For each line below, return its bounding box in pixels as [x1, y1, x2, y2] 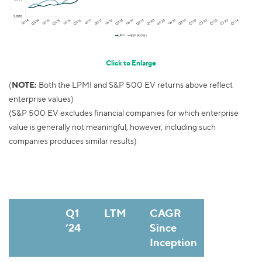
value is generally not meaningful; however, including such [9, 122, 216, 132]
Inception [150, 236, 197, 249]
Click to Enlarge [106, 58, 156, 68]
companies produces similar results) [9, 136, 137, 146]
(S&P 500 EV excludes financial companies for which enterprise [9, 108, 239, 118]
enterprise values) [9, 94, 74, 104]
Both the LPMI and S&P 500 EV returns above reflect [37, 80, 233, 90]
